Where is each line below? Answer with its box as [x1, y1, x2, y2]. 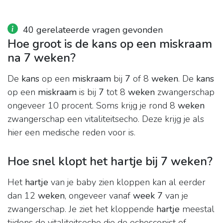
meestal [180, 203, 215, 216]
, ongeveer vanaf [65, 190, 133, 202]
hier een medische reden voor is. [7, 126, 135, 139]
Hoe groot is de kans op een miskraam [7, 36, 212, 52]
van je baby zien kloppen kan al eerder [48, 176, 206, 189]
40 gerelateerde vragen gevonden [23, 24, 163, 36]
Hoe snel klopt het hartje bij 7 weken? [7, 153, 213, 170]
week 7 [133, 190, 163, 202]
